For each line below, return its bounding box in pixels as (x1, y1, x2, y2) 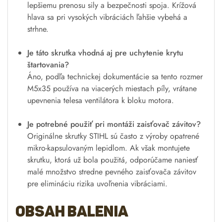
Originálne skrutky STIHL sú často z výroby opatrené (27, 130, 199, 142)
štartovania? (27, 58, 69, 70)
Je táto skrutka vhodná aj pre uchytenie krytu (27, 47, 183, 58)
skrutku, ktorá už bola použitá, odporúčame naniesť (27, 154, 198, 166)
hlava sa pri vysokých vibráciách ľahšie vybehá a (27, 11, 187, 23)
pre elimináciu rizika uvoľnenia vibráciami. (27, 177, 167, 189)
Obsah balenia (15, 202, 128, 221)
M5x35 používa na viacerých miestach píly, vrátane (27, 82, 197, 94)
